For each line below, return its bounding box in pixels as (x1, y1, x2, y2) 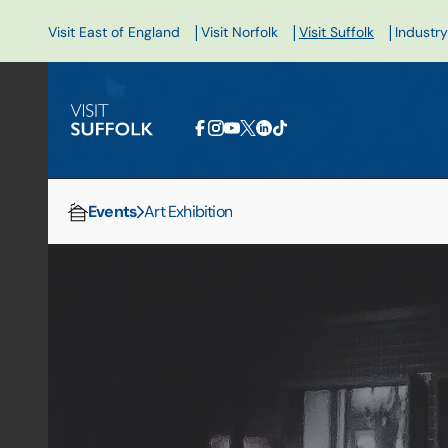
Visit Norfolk (201, 23, 278, 41)
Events (88, 201, 138, 221)
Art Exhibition (144, 201, 233, 221)
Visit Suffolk (299, 23, 374, 41)
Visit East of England (48, 23, 180, 41)
